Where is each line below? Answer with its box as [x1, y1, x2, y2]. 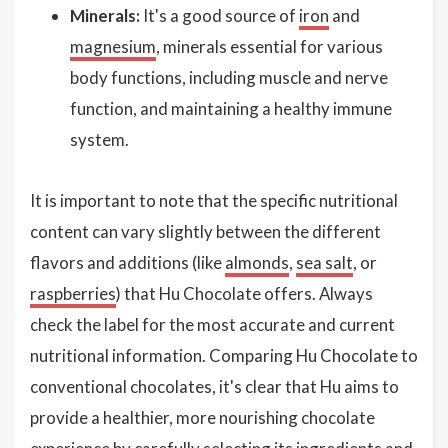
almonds [225, 252, 289, 273]
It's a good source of [140, 5, 299, 26]
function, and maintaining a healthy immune [70, 98, 392, 119]
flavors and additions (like [30, 252, 225, 273]
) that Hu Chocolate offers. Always [116, 283, 373, 304]
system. [70, 129, 129, 150]
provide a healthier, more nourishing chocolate [30, 407, 375, 428]
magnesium [70, 36, 156, 57]
